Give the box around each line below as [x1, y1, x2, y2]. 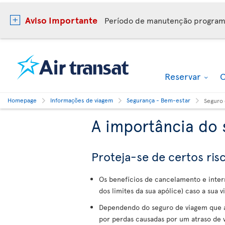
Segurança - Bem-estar [127, 96, 190, 104]
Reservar [165, 70, 203, 82]
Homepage [8, 96, 37, 104]
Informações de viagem [50, 96, 113, 104]
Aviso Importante [25, 14, 97, 26]
